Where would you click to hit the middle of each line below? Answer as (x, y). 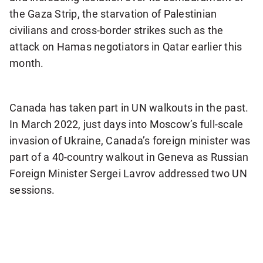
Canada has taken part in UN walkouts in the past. (129, 108)
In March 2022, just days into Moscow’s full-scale (127, 124)
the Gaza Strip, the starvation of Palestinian (113, 14)
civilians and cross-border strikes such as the (117, 30)
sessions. (32, 190)
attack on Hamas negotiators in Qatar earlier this (126, 47)
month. (27, 63)
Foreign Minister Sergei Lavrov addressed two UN (128, 173)
